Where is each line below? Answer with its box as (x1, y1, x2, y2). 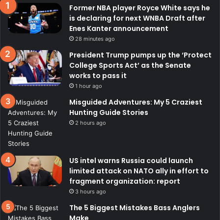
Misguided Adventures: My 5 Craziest (69, 97, 202, 108)
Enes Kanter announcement (69, 24, 168, 34)
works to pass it (69, 71, 127, 81)
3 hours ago (75, 188, 106, 195)
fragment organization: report (69, 176, 180, 187)
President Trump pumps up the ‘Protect (69, 50, 212, 60)
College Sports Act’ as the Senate (69, 60, 191, 71)
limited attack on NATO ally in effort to (69, 166, 209, 176)
